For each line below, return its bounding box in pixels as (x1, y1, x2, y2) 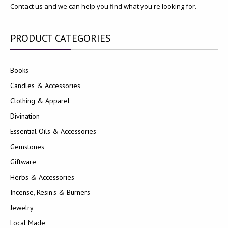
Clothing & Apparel (10, 96, 70, 105)
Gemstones (10, 142, 44, 151)
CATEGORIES (52, 32, 111, 45)
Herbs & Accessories (10, 173, 74, 182)
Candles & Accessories (10, 81, 80, 90)
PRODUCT (10, 32, 52, 45)
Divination (10, 111, 40, 121)
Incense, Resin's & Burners (10, 188, 90, 197)
